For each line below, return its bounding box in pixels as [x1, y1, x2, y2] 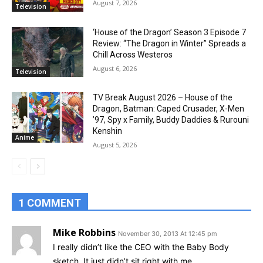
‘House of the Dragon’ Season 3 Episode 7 [93, 27, 247, 37]
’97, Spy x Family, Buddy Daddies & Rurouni [93, 115, 249, 125]
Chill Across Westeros [93, 49, 173, 59]
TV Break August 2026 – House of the [93, 93, 233, 103]
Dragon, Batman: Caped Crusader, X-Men [93, 104, 245, 114]
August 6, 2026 [93, 63, 137, 73]
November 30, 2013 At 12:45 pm [118, 230, 217, 238]
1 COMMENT [19, 197, 81, 210]
